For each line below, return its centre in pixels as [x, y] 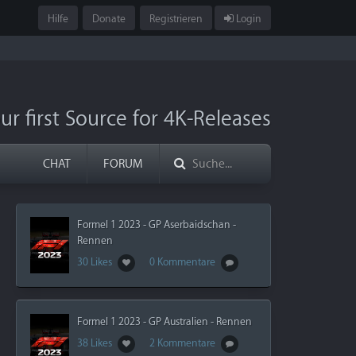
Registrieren [176, 19]
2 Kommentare [183, 343]
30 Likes [95, 262]
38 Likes [95, 343]
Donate [109, 19]
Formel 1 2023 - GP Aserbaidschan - [156, 224]
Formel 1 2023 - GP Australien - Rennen [164, 322]
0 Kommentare [183, 262]
